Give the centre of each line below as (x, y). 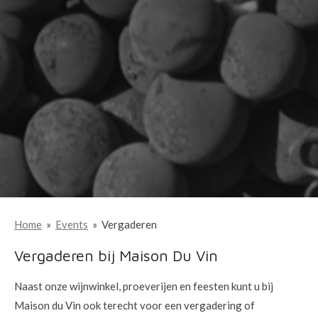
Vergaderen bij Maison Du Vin (116, 256)
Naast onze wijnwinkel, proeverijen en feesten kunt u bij (144, 286)
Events (72, 224)
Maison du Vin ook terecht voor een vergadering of (135, 305)
